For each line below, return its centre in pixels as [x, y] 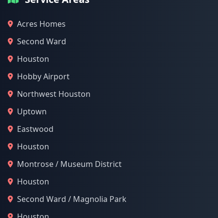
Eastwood [35, 129]
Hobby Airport [43, 76]
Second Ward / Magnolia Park [72, 199]
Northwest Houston [54, 94]
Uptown [32, 111]
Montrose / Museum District [69, 164]
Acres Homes [41, 24]
